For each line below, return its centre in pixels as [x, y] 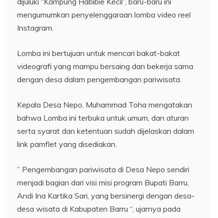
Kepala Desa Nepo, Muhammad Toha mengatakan [105, 104]
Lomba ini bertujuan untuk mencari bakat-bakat [99, 53]
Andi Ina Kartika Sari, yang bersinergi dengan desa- [106, 195]
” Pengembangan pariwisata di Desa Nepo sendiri [103, 169]
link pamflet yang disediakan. [67, 144]
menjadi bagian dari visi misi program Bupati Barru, [103, 182]
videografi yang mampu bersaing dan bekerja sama [105, 66]
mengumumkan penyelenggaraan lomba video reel [104, 14]
